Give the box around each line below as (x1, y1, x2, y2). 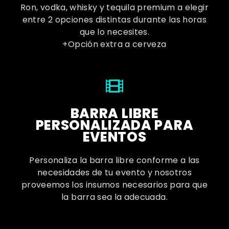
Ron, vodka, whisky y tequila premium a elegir (20, 2, 209, 14)
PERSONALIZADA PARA (35, 116, 194, 135)
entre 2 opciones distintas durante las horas (22, 14, 207, 26)
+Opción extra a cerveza (62, 38, 167, 51)
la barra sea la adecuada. (61, 191, 168, 203)
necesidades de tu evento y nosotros (37, 167, 192, 179)
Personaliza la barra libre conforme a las (29, 154, 200, 167)
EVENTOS (82, 128, 147, 147)
